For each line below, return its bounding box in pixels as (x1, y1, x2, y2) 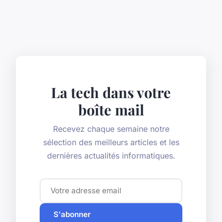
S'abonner (54, 210, 91, 220)
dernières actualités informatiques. (47, 150, 175, 161)
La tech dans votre (51, 82, 171, 102)
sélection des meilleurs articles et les (43, 137, 179, 147)
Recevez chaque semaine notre (53, 123, 169, 134)
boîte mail (78, 100, 144, 119)
